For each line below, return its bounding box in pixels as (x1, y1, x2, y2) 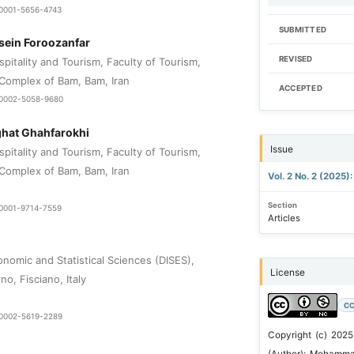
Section (267, 200, 297, 209)
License (269, 265, 305, 278)
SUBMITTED (278, 25, 327, 35)
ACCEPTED (278, 84, 322, 93)
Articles (267, 213, 300, 224)
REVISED (278, 55, 313, 64)
